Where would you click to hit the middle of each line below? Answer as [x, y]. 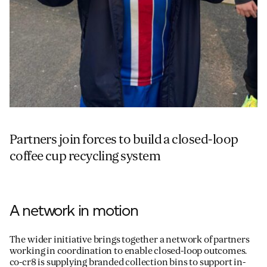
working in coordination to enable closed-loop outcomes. [128, 251]
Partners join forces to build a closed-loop [124, 139]
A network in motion [74, 210]
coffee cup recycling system [85, 156]
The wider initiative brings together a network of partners [129, 239]
